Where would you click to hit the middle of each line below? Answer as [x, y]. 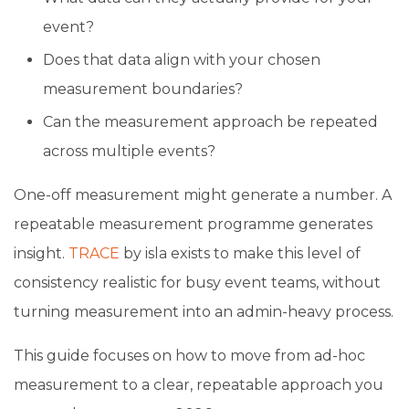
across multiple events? [129, 151]
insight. [41, 253]
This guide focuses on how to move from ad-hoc [189, 355]
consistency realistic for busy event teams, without [197, 282]
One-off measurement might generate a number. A [203, 194]
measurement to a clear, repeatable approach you [199, 384]
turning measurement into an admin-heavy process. [204, 311]
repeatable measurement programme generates [193, 224]
